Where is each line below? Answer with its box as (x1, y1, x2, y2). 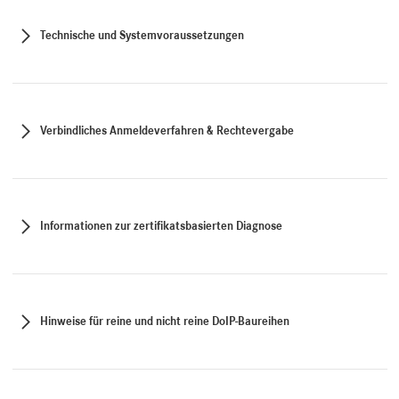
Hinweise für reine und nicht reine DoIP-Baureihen (39, 315, 289, 328)
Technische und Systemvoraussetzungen (39, 29, 244, 42)
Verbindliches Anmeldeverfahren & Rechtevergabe (39, 125, 294, 137)
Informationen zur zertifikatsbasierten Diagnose (39, 220, 282, 232)
